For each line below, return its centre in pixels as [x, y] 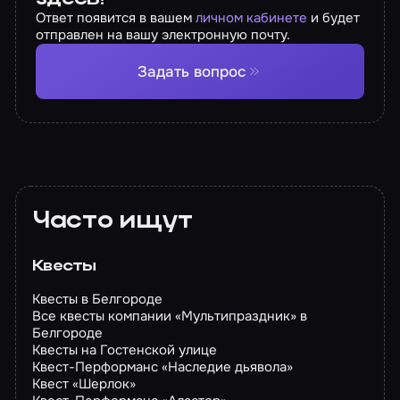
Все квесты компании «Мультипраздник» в [169, 316]
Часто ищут [112, 221]
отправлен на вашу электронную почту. [163, 35]
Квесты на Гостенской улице [124, 350]
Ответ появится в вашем [116, 18]
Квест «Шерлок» [83, 383]
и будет [334, 18]
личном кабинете [252, 18]
